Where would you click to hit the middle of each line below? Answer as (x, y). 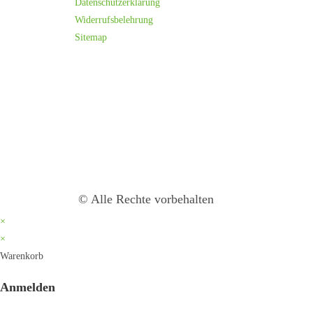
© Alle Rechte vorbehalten (146, 199)
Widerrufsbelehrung (114, 20)
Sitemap (91, 37)
